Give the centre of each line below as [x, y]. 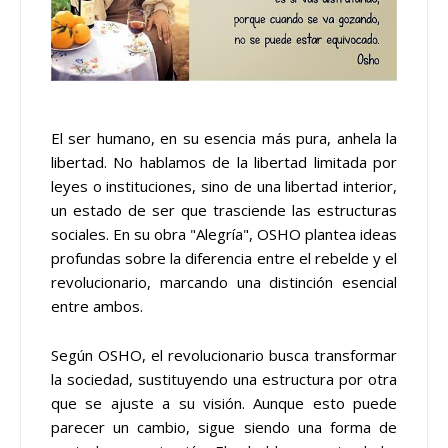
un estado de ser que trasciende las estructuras [224, 209]
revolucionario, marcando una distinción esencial [224, 281]
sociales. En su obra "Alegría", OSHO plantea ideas [224, 233]
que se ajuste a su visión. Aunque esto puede [224, 402]
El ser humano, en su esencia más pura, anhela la [224, 137]
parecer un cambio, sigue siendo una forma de [224, 426]
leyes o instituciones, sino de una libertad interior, [224, 185]
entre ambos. [97, 305]
